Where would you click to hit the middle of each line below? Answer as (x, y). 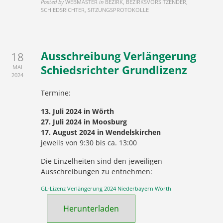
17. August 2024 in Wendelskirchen (101, 132)
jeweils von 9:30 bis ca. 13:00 (89, 143)
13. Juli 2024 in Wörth (78, 111)
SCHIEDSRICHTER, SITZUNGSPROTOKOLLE (95, 10)
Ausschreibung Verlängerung (119, 56)
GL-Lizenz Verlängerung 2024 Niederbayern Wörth (106, 188)
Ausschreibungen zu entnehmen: (97, 171)
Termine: (56, 93)
